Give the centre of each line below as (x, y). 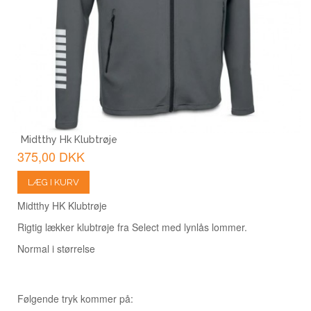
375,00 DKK (51, 156)
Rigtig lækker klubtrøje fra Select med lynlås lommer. (132, 227)
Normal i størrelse (56, 248)
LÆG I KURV (53, 182)
